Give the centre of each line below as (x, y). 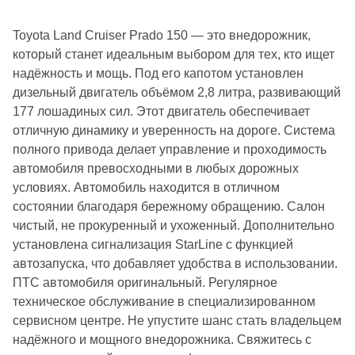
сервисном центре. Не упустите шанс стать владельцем (177, 321)
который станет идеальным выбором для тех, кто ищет (174, 55)
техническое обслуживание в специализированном (164, 302)
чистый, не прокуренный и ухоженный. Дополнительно (174, 226)
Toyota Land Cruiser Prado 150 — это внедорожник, (162, 36)
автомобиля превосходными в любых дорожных (156, 169)
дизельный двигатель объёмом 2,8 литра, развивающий (177, 93)
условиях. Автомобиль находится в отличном (146, 188)
